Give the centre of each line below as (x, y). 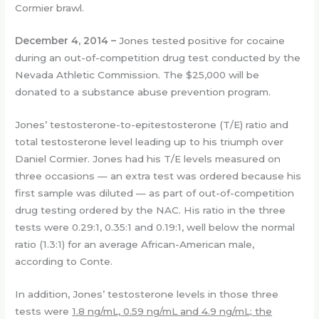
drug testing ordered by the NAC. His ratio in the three (151, 210)
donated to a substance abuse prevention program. (143, 91)
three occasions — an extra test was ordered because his (158, 176)
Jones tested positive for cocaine (202, 40)
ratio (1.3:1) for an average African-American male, (135, 244)
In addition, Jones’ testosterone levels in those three (147, 294)
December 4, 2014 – (67, 40)
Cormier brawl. (50, 7)
